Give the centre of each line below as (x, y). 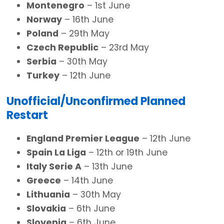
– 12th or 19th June (127, 152)
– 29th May (84, 34)
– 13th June (107, 166)
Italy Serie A (54, 166)
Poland (42, 34)
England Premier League (83, 138)
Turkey (43, 76)
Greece (44, 180)
